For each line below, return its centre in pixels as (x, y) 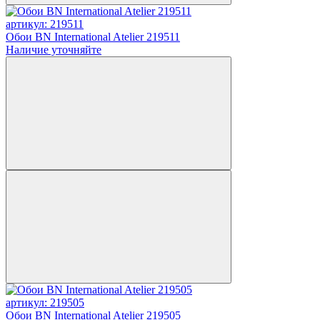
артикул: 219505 (45, 302)
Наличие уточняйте (54, 49)
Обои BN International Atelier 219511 (93, 36)
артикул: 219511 (45, 24)
